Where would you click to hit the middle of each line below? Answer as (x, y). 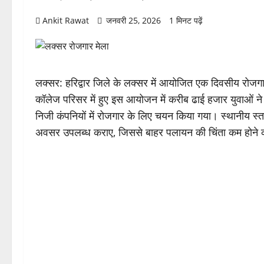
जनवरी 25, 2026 (133, 21)
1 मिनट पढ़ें (186, 21)
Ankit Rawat (66, 21)
